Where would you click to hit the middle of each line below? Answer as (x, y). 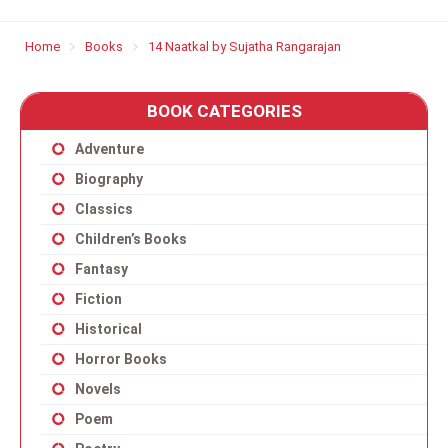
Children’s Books (131, 239)
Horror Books (121, 359)
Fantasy (101, 269)
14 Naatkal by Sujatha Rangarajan (244, 46)
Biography (109, 179)
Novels (98, 389)
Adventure (109, 149)
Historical (108, 329)
